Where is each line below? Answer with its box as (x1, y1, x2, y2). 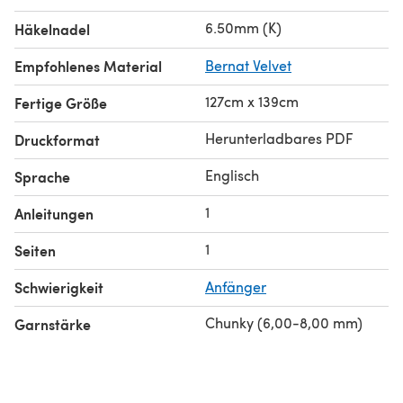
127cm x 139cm (205, 91, 299, 111)
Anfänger (205, 276, 266, 296)
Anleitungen (14, 202, 94, 224)
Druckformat (14, 129, 100, 150)
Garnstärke (14, 313, 91, 335)
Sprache (14, 166, 70, 187)
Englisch (205, 165, 259, 184)
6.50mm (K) (205, 17, 282, 37)
